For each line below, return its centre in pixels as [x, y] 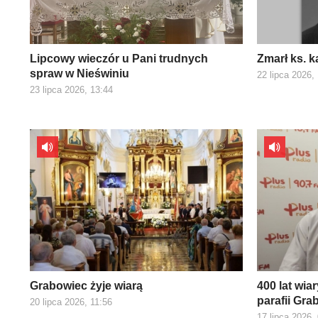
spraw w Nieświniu [79, 73]
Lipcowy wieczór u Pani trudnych [119, 58]
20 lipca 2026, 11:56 [71, 302]
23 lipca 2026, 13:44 [71, 89]
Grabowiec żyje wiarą [86, 285]
